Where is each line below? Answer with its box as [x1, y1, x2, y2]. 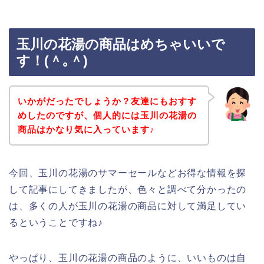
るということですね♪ [9, 217, 104, 227]
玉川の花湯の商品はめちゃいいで [16, 37, 225, 52]
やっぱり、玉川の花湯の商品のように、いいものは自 [9, 252, 247, 263]
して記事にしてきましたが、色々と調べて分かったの [9, 184, 247, 194]
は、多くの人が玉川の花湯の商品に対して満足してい [9, 200, 247, 211]
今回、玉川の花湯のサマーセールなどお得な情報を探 [9, 167, 247, 178]
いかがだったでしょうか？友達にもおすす [17, 95, 197, 106]
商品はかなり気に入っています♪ [17, 124, 155, 134]
